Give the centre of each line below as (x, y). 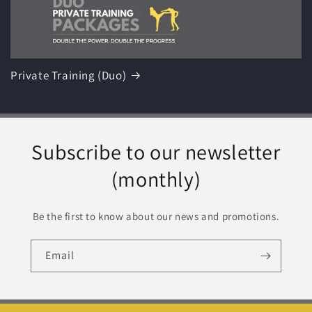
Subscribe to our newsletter (156, 152)
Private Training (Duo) (69, 76)
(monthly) (156, 179)
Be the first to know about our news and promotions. (156, 217)
